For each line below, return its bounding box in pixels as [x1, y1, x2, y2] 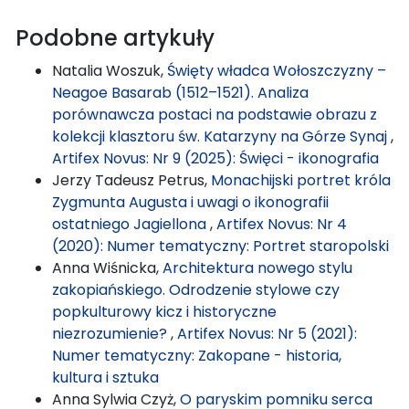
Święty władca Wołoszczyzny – [167, 59, 386, 81]
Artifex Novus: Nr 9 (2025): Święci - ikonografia [52, 147, 379, 169]
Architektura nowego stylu [163, 257, 352, 278]
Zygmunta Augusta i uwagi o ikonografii [52, 191, 329, 213]
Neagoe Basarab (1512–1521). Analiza [52, 81, 309, 103]
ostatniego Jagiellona [52, 213, 210, 235]
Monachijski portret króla [211, 169, 391, 191]
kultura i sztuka [52, 366, 159, 388]
